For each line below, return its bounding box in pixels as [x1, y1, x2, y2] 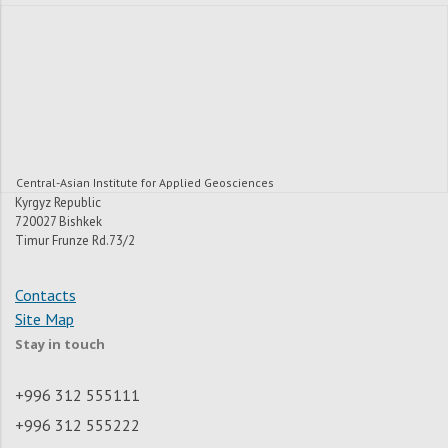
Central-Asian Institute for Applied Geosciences [16, 175, 274, 191]
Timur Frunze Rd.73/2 [15, 232, 135, 250]
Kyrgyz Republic [15, 194, 101, 212]
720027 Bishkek [15, 213, 102, 231]
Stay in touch [15, 335, 105, 354]
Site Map [15, 309, 74, 330]
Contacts [15, 285, 76, 306]
